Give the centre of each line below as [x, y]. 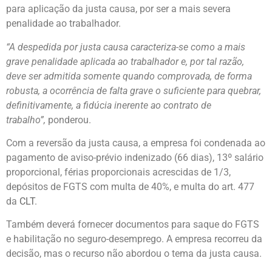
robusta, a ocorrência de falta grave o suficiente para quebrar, [134, 90]
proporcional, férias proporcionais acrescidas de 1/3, [118, 172]
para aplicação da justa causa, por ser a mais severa [118, 9]
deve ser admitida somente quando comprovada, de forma [129, 76]
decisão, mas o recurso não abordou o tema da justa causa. [134, 254]
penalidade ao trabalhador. [63, 24]
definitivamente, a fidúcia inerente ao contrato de [109, 105]
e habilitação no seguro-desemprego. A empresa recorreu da [134, 239]
